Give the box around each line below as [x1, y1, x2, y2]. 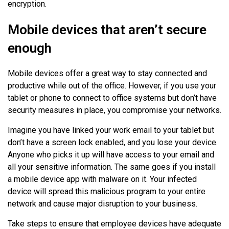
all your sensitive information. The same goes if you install [8, 162, 216, 172]
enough [8, 40, 52, 56]
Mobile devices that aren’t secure [8, 22, 207, 38]
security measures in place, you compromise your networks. [8, 105, 221, 116]
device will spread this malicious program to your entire [8, 187, 205, 197]
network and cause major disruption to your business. [8, 199, 197, 209]
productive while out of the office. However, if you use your [8, 81, 216, 91]
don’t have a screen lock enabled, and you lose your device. [8, 138, 218, 148]
